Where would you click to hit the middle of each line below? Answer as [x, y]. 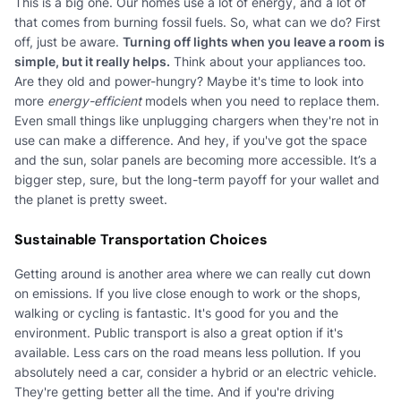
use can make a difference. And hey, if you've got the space [191, 140]
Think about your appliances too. [268, 61]
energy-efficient [94, 100]
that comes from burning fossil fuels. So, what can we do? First [197, 21]
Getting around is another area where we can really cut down [192, 273]
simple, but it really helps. [92, 61]
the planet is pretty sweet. [91, 199]
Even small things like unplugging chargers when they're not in [196, 120]
